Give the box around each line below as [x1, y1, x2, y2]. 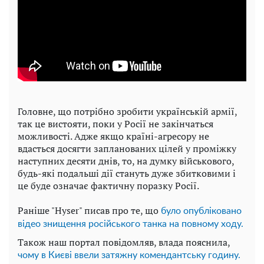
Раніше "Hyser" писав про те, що [18, 204, 161, 217]
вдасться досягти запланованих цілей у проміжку [18, 142, 236, 156]
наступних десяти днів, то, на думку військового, [18, 154, 234, 168]
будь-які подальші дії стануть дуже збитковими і [18, 167, 236, 180]
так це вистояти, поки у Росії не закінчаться [18, 117, 213, 131]
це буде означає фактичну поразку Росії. [18, 179, 199, 193]
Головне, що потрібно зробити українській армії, [18, 105, 237, 118]
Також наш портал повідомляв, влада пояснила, [18, 236, 230, 249]
